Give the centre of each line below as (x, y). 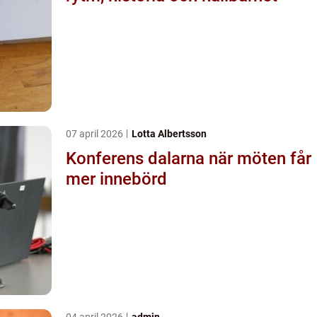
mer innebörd (116, 179)
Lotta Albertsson (169, 133)
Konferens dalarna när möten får (137, 158)
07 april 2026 (96, 133)
